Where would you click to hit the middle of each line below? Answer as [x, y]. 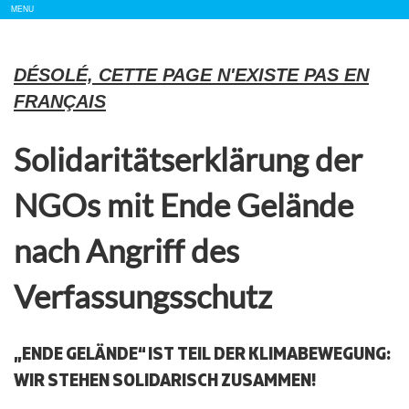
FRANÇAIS [60, 101]
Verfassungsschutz [143, 295]
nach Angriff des [126, 250]
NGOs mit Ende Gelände [184, 204]
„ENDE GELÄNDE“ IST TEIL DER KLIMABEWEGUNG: [202, 353]
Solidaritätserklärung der [188, 158]
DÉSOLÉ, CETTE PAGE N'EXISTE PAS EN [191, 75]
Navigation [52, 36]
